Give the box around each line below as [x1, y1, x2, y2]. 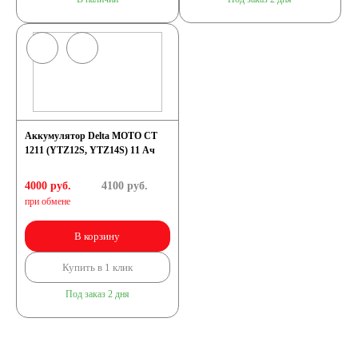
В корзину [74, 230, 121, 242]
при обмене [25, 196, 70, 207]
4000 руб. [25, 180, 71, 192]
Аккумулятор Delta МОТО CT [25, 130, 157, 141]
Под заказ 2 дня [65, 288, 129, 300]
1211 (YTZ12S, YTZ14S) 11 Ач [25, 145, 155, 156]
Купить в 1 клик [62, 261, 133, 273]
